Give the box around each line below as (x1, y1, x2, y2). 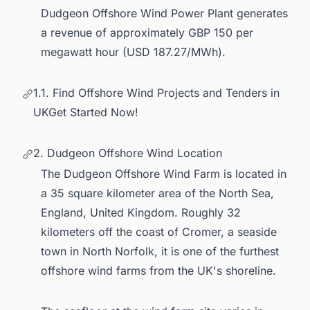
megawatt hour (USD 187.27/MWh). (41, 44, 226, 59)
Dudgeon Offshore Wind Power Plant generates (41, 6, 288, 20)
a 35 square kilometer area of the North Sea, (41, 185, 274, 200)
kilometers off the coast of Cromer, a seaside (41, 224, 277, 239)
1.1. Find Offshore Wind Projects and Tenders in (33, 85, 280, 100)
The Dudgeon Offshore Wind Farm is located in (41, 166, 286, 181)
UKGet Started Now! (33, 104, 138, 119)
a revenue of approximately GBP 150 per (41, 25, 253, 39)
